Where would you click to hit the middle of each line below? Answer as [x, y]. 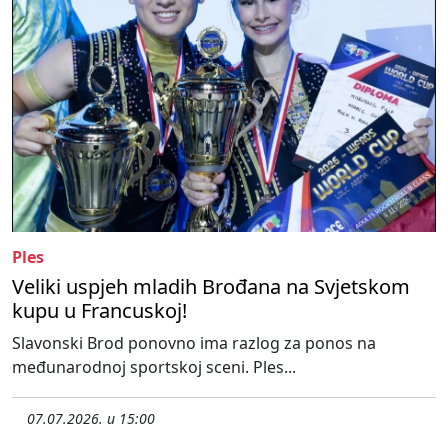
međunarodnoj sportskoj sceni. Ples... [154, 366]
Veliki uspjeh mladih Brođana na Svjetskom [211, 286]
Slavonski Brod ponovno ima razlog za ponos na [194, 342]
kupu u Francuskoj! [99, 310]
